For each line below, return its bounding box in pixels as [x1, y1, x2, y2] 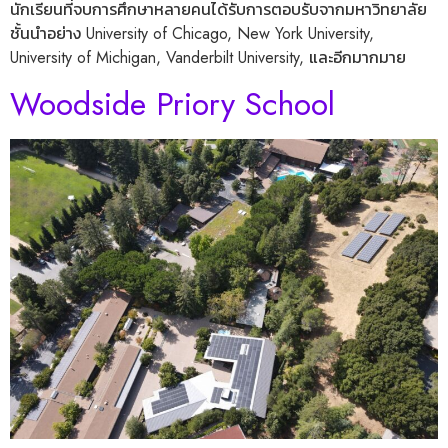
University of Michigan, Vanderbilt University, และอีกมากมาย [10, 46, 406, 70]
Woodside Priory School [10, 80, 335, 127]
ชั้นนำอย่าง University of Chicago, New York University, [10, 22, 374, 46]
